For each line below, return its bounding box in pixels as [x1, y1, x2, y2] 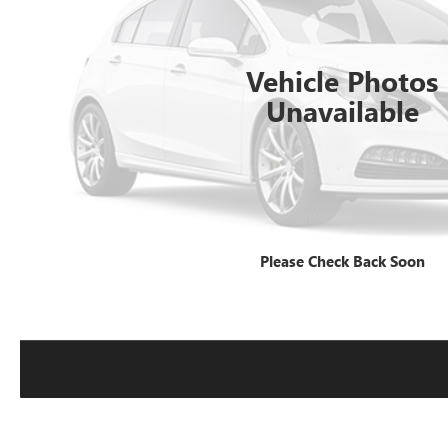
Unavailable [265, 91, 419, 129]
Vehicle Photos [246, 61, 439, 99]
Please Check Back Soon [259, 250, 425, 271]
